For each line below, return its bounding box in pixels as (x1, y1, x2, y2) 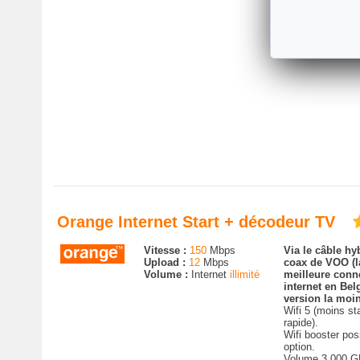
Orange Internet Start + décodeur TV (57, 213, 340, 231)
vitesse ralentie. (283, 10, 358, 22)
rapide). (283, 317, 318, 329)
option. (283, 341, 315, 353)
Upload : (143, 256, 189, 268)
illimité (229, 268, 260, 280)
